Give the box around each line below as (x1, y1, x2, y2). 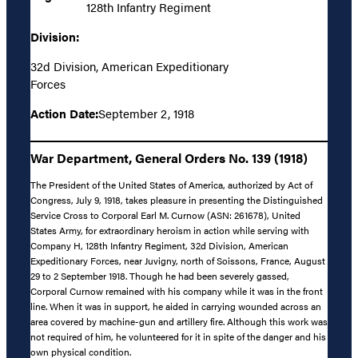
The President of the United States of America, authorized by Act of (30, 177, 312, 193)
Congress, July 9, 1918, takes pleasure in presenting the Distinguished (30, 193, 323, 208)
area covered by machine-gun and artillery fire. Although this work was (30, 314, 328, 329)
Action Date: (30, 104, 98, 121)
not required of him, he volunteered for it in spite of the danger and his (30, 329, 326, 344)
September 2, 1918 (98, 104, 194, 121)
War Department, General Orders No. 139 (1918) (30, 148, 308, 167)
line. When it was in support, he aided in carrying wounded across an (30, 299, 321, 314)
